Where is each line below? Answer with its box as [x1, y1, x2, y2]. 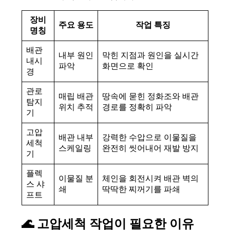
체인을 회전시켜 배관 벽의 [102, 174, 199, 183]
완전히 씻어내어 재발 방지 [102, 143, 199, 152]
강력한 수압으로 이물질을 [102, 132, 197, 142]
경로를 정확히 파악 [102, 102, 172, 111]
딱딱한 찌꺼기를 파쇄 [102, 184, 180, 194]
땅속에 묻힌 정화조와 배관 [102, 91, 199, 101]
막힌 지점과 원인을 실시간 [102, 50, 199, 60]
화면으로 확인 [102, 61, 154, 70]
